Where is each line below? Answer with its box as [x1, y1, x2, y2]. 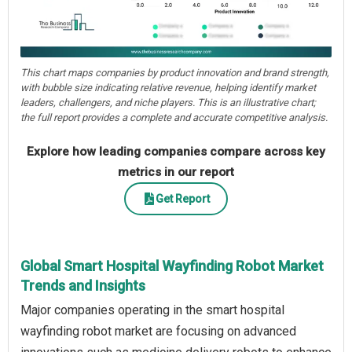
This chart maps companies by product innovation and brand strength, [20, 67, 329, 79]
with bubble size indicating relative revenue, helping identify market [20, 82, 316, 94]
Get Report [155, 192, 210, 205]
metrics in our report [118, 165, 234, 180]
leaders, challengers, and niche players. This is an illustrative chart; [20, 97, 316, 109]
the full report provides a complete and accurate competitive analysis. [20, 112, 328, 124]
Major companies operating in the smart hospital [20, 302, 284, 318]
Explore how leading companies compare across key [27, 145, 325, 159]
